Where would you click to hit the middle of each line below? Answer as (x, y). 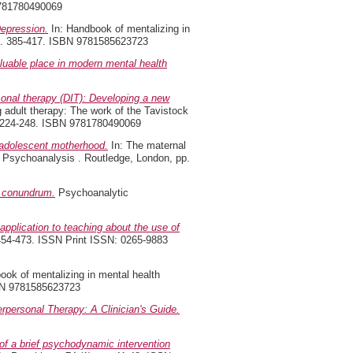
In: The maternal (147, 145)
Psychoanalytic (92, 193)
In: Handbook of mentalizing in (119, 29)
